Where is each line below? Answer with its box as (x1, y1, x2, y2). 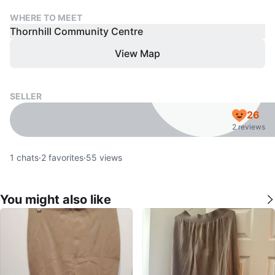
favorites (46, 152, 83, 163)
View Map (115, 47, 160, 60)
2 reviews (232, 122, 265, 131)
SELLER (10, 91, 42, 101)
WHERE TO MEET (10, 12, 82, 23)
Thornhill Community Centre (10, 25, 143, 37)
